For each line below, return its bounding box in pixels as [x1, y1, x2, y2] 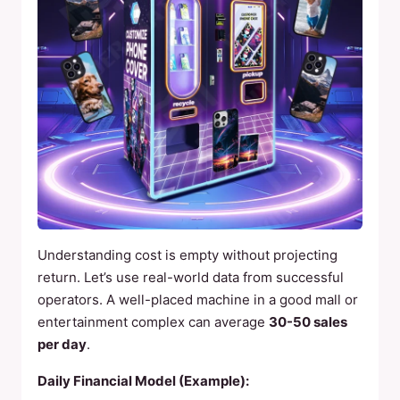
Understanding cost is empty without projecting [37, 246, 337, 263]
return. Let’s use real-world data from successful [37, 269, 344, 286]
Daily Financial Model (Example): [37, 372, 249, 389]
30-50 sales [269, 313, 347, 330]
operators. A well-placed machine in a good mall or [37, 291, 358, 308]
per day [37, 336, 87, 353]
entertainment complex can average [37, 313, 269, 330]
